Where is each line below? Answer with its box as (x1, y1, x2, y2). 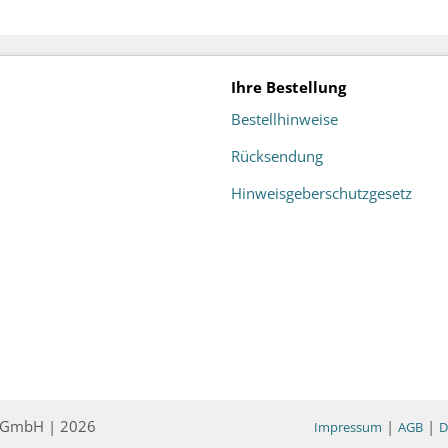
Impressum (313, 418, 382, 437)
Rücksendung (230, 146, 323, 167)
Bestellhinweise (230, 109, 338, 130)
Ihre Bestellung (230, 77, 346, 98)
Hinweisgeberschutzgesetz (230, 183, 412, 204)
